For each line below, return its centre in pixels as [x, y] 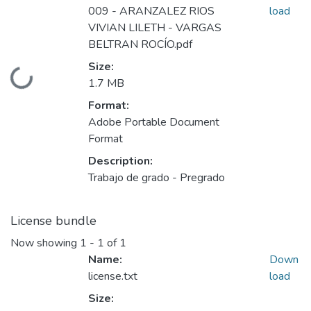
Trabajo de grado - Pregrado [157, 178]
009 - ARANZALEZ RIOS [151, 11]
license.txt [113, 277]
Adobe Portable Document [154, 123]
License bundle [53, 221]
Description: [120, 161]
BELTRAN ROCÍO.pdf [140, 45]
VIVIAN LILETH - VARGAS [155, 28]
